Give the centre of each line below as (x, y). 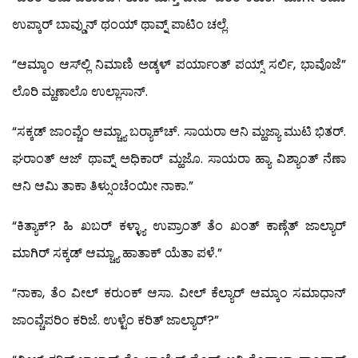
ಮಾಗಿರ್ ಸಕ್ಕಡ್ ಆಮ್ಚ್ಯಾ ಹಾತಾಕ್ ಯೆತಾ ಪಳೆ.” (117, 253)
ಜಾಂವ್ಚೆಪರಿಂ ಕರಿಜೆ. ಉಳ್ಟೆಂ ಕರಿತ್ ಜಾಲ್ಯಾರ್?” (115, 320)
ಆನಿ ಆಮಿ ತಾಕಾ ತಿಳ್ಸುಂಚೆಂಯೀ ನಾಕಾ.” (103, 185)
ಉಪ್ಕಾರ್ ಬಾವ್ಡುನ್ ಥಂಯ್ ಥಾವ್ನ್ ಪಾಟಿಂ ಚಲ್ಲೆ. (120, 24)
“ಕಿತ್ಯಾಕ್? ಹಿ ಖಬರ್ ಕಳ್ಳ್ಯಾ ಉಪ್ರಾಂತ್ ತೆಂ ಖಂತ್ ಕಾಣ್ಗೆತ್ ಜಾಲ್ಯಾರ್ (179, 225)
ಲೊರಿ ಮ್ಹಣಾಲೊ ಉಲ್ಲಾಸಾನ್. (80, 91)
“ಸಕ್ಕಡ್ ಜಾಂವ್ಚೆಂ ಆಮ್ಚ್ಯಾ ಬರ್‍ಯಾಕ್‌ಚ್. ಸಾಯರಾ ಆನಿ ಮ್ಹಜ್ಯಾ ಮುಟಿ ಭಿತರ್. (179, 131)
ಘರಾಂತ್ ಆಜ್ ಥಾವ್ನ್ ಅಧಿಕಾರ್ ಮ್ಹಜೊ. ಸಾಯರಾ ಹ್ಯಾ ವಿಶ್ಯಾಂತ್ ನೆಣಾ (179, 158)
